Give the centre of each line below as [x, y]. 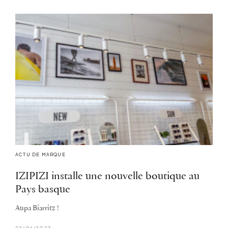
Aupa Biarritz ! [37, 209]
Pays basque [43, 190]
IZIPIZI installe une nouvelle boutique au [107, 177]
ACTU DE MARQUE [40, 155]
